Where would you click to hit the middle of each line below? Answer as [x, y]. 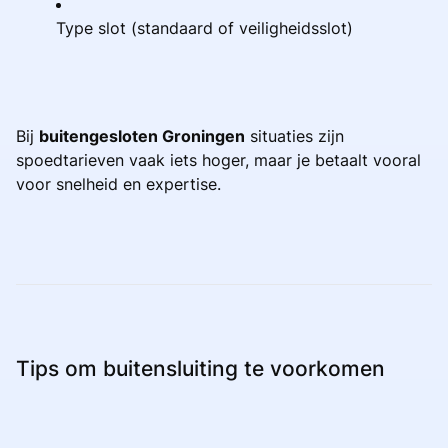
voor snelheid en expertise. [118, 183]
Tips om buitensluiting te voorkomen [200, 368]
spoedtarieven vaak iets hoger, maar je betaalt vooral [218, 159]
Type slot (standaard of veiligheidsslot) [204, 27]
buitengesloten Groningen [142, 135]
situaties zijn [294, 135]
